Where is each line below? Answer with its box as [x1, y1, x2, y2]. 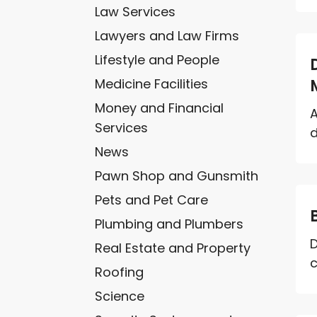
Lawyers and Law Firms [95, 26, 240, 45]
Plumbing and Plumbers [95, 214, 244, 233]
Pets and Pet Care [95, 190, 209, 209]
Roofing [95, 263, 144, 281]
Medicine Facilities [95, 74, 209, 93]
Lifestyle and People [95, 50, 220, 69]
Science [95, 287, 145, 305]
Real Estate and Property [95, 238, 251, 257]
